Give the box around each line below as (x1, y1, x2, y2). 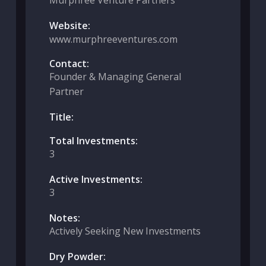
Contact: (49, 57, 89, 70)
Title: (49, 110, 74, 123)
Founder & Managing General (49, 70, 181, 83)
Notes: (49, 211, 80, 224)
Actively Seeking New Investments (49, 224, 201, 237)
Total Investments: (49, 134, 138, 147)
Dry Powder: (49, 250, 106, 263)
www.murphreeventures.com (49, 33, 178, 46)
